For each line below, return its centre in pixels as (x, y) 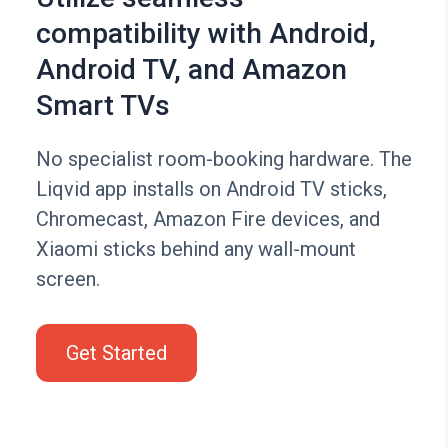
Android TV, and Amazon (191, 70)
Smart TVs (102, 106)
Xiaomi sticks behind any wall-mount (195, 249)
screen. (67, 279)
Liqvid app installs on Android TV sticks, (211, 189)
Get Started (116, 353)
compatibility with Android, (205, 34)
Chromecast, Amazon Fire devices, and (207, 219)
